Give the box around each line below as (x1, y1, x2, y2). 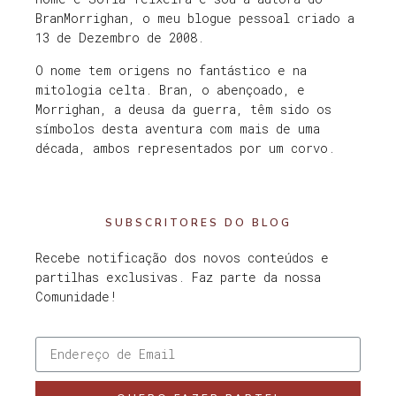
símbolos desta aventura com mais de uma (35, 119, 320, 137)
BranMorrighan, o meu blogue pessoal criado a (35, 10, 354, 27)
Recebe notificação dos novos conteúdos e (35, 249, 329, 267)
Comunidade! (35, 288, 118, 306)
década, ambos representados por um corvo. (35, 139, 335, 156)
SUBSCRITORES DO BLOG (104, 216, 292, 231)
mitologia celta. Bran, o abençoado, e (35, 80, 305, 98)
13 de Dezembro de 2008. (35, 29, 204, 47)
